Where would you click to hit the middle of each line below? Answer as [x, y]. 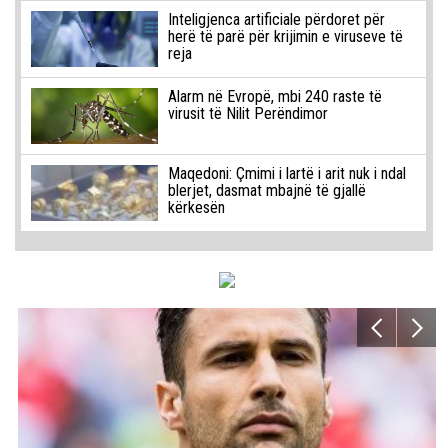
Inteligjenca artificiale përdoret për [276, 20]
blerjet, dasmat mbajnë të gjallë [266, 191]
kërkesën [196, 208]
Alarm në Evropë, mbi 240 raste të [274, 97]
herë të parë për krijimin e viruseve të [285, 37]
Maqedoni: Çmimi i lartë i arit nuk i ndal [286, 174]
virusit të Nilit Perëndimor [247, 114]
